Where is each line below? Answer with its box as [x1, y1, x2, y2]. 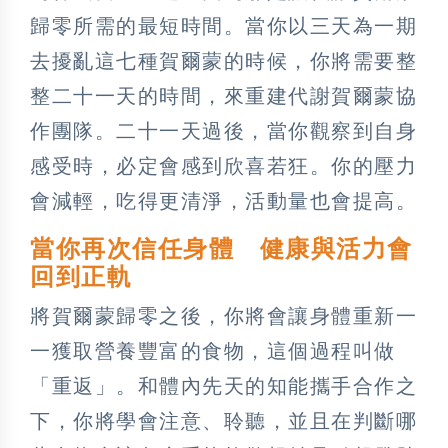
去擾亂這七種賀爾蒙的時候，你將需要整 [30, 49, 417, 72]
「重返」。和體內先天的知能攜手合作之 [30, 374, 417, 397]
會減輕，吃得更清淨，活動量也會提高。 [30, 189, 417, 212]
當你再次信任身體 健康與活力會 [30, 235, 413, 262]
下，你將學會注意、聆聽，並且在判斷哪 [30, 409, 417, 432]
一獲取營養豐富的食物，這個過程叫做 [30, 339, 396, 362]
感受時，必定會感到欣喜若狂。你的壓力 [30, 154, 417, 177]
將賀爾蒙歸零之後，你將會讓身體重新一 [30, 304, 417, 327]
